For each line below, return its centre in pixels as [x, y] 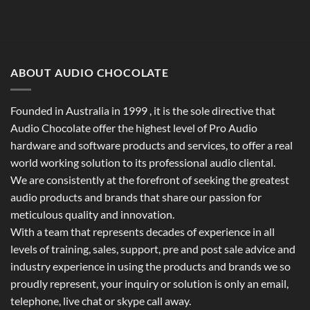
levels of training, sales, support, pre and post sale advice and [153, 248]
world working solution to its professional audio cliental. [143, 162]
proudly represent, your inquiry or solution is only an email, [149, 283]
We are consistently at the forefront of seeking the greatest [150, 179]
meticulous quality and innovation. [92, 214]
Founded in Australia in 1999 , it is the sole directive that [143, 110]
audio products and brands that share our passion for [136, 197]
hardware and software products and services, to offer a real [152, 145]
